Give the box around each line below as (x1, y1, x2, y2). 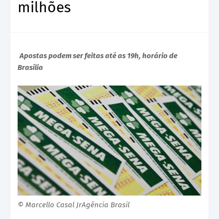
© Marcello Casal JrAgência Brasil (18, 200, 130, 209)
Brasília (18, 63, 43, 72)
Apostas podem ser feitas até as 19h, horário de (20, 51, 177, 60)
